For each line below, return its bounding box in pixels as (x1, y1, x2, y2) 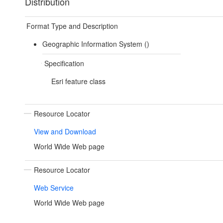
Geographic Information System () (42, 39, 149, 49)
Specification (44, 58, 84, 69)
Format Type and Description (26, 21, 118, 31)
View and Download (34, 126, 96, 137)
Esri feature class (51, 76, 106, 87)
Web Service (34, 183, 74, 193)
